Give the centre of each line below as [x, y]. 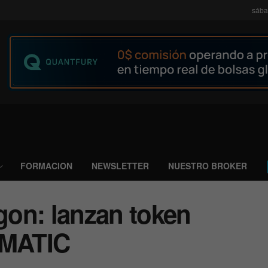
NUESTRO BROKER [208, 166]
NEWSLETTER [120, 166]
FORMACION [46, 166]
